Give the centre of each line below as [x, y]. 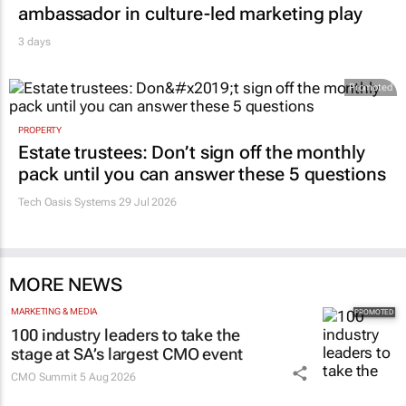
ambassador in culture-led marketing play [190, 13]
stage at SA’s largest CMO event [127, 354]
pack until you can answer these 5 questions [202, 174]
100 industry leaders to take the [126, 335]
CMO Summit [45, 377]
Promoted [370, 87]
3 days [34, 41]
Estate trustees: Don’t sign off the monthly [192, 153]
